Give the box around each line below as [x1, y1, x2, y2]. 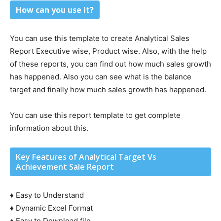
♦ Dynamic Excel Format [10, 203, 93, 213]
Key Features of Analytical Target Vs [16, 151, 156, 162]
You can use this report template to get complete [10, 110, 181, 120]
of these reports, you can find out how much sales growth [10, 59, 211, 69]
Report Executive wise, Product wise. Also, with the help [10, 46, 207, 56]
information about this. [10, 123, 88, 133]
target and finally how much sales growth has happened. [10, 84, 206, 94]
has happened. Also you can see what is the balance [10, 72, 191, 81]
